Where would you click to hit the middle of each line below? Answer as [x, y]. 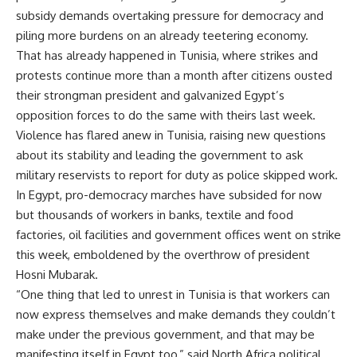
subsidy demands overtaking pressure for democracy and [170, 16]
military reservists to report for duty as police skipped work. [177, 175]
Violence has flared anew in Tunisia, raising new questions [171, 135]
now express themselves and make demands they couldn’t [176, 314]
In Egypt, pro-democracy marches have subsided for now [169, 195]
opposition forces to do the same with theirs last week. [166, 115]
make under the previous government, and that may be [165, 334]
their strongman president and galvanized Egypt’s [150, 95]
